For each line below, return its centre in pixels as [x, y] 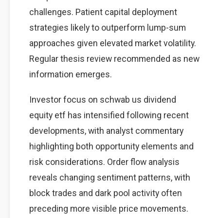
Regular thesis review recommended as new [114, 59]
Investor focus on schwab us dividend [103, 100]
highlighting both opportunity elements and [111, 146]
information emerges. [71, 74]
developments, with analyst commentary [106, 131]
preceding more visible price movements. [109, 209]
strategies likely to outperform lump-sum [108, 27]
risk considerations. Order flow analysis [104, 162]
